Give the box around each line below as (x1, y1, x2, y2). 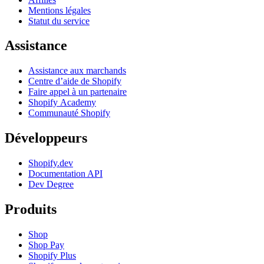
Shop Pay (28, 240, 64, 250)
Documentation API (28, 169, 103, 179)
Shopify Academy (28, 97, 96, 108)
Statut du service (28, 15, 90, 26)
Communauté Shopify (28, 108, 110, 118)
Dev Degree (28, 179, 74, 190)
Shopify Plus (28, 250, 76, 261)
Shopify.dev (28, 158, 73, 169)
